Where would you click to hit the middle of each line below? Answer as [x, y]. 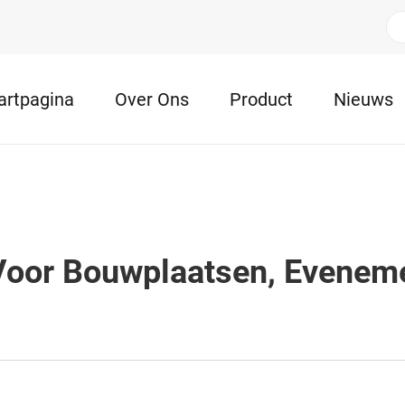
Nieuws [363, 99]
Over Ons [152, 99]
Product [261, 99]
